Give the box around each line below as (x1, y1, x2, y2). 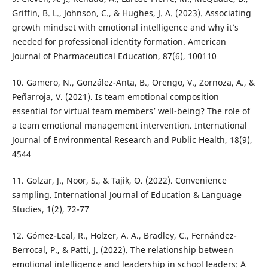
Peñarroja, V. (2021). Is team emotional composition (11, 90, 219, 102)
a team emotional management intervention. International (11, 119, 247, 131)
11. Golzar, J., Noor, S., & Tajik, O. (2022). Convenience (11, 174, 227, 186)
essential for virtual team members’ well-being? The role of (11, 105, 250, 117)
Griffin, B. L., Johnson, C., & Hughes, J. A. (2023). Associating (11, 7, 251, 19)
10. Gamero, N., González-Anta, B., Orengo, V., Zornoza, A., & (11, 76, 255, 88)
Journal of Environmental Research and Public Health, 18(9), (11, 133, 252, 145)
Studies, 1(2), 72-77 (11, 203, 89, 215)
